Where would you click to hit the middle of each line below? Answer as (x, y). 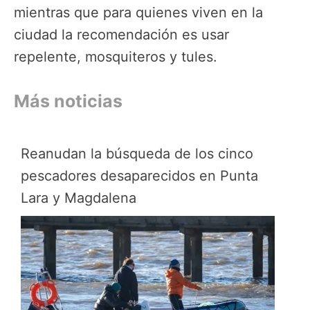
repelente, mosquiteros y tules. (116, 56)
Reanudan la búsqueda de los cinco (137, 153)
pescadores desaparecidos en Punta (139, 175)
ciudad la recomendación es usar (121, 34)
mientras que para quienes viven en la (138, 12)
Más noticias (68, 101)
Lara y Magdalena (79, 198)
